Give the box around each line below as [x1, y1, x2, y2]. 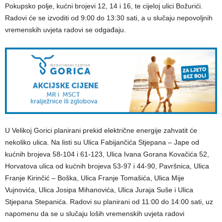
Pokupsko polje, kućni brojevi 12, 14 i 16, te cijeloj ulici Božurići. [5, 2, 203, 10]
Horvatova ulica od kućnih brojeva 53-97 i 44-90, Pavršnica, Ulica [5, 162, 209, 170]
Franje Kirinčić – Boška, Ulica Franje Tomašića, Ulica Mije [5, 173, 184, 182]
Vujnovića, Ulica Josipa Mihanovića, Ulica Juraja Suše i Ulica [5, 185, 193, 194]
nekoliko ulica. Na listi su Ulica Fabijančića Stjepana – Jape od [5, 138, 199, 146]
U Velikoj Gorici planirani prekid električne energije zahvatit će [5, 126, 197, 134]
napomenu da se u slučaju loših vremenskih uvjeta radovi [5, 209, 184, 218]
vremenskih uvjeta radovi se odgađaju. [5, 26, 126, 34]
